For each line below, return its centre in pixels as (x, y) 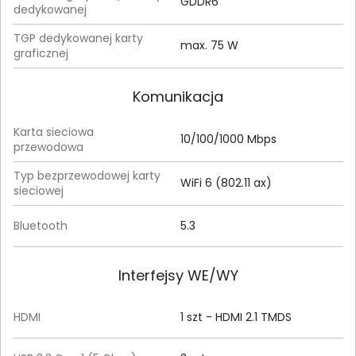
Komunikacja (178, 97)
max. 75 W (209, 45)
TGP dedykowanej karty (78, 38)
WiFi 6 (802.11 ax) (226, 183)
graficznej (41, 53)
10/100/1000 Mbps (228, 139)
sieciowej (39, 191)
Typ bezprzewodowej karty (87, 176)
